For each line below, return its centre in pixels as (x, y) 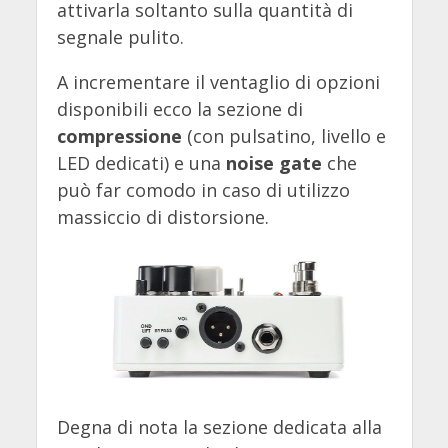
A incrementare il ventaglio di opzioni (218, 81)
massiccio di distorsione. (162, 216)
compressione (119, 135)
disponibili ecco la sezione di (179, 108)
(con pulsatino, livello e (283, 135)
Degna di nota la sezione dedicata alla (219, 426)
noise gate (273, 162)
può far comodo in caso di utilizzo (203, 189)
